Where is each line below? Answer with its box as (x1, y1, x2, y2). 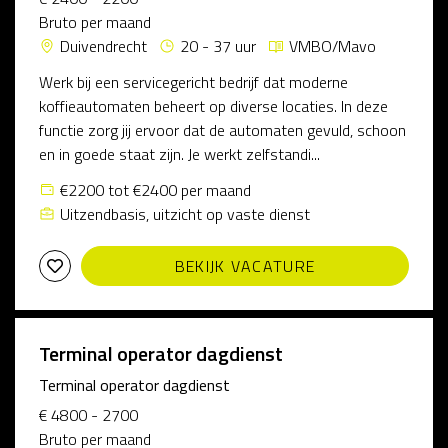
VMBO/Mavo (289, 34, 376, 58)
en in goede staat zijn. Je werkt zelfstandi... (39, 142, 320, 166)
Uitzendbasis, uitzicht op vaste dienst (60, 202, 310, 226)
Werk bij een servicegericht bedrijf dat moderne (39, 70, 348, 94)
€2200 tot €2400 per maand (60, 178, 251, 202)
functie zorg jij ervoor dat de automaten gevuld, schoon (39, 118, 406, 142)
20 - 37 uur (180, 34, 256, 58)
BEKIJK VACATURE (174, 254, 316, 278)
